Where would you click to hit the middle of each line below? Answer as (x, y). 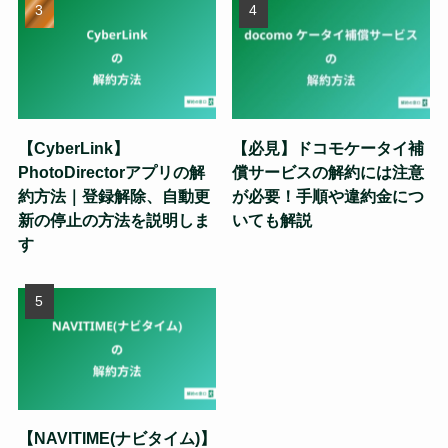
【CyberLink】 (73, 147)
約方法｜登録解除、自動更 (113, 195)
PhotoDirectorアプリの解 (111, 171)
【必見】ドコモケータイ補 (328, 147)
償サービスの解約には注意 (328, 171)
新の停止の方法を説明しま (113, 219)
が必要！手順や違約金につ (328, 195)
